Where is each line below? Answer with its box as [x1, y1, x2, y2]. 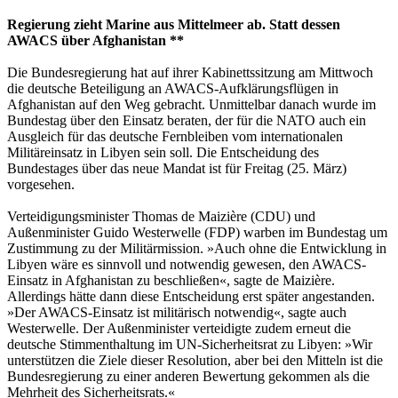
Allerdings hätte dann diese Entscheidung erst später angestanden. [7, 289, 375, 305]
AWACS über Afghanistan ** [7, 33, 184, 49]
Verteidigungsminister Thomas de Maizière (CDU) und [7, 209, 315, 225]
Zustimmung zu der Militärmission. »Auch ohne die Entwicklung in [7, 241, 386, 257]
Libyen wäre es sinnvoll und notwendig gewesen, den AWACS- [7, 257, 366, 273]
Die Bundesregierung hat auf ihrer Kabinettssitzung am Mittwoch [7, 65, 373, 81]
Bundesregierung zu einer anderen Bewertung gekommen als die [7, 369, 370, 385]
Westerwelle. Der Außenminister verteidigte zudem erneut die [7, 321, 351, 337]
